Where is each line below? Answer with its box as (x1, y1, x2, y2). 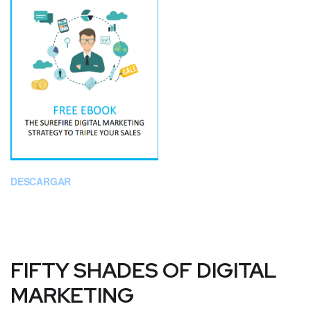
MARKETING (10, 280, 134, 309)
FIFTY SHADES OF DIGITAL (10, 255, 277, 284)
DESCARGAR (10, 174, 72, 188)
